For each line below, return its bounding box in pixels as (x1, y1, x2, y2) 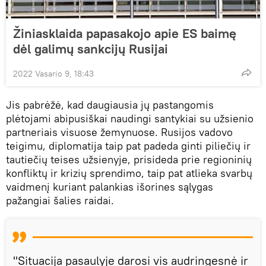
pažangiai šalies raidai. (6, 193, 114, 207)
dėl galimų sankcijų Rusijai (13, 40, 168, 57)
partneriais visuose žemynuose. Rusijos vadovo (6, 125, 233, 139)
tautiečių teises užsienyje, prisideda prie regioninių (6, 152, 252, 166)
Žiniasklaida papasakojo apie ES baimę (13, 24, 236, 42)
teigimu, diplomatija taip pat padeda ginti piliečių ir (6, 138, 251, 153)
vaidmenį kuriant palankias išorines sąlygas (6, 179, 213, 194)
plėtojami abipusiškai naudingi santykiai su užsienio (6, 111, 254, 125)
